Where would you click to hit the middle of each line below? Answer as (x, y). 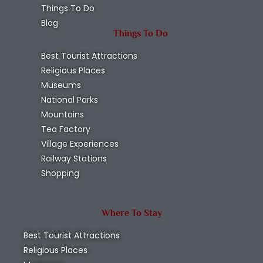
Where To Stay (131, 213)
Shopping (60, 173)
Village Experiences (80, 144)
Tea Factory (66, 129)
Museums (61, 85)
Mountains (63, 115)
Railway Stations (74, 159)
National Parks (70, 100)
